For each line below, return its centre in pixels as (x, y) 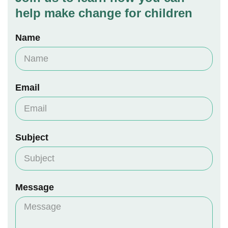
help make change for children (104, 13)
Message (35, 187)
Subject (32, 137)
